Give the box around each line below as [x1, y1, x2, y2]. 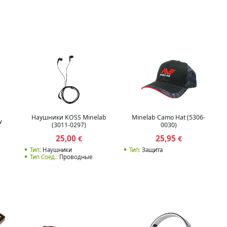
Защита [140, 145, 163, 154]
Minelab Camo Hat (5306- [132, 113, 206, 122]
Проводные [57, 153, 92, 161]
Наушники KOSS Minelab [31, 113, 107, 122]
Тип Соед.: [29, 153, 58, 161]
